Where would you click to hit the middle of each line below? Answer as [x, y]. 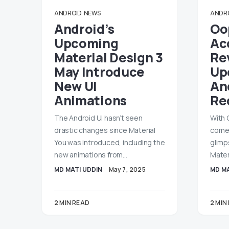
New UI [76, 86]
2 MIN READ [72, 203]
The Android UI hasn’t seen [98, 118]
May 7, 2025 [127, 169]
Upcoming [86, 43]
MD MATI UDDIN [78, 169]
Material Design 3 [109, 58]
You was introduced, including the [110, 142]
